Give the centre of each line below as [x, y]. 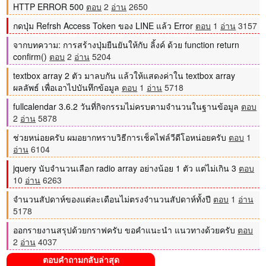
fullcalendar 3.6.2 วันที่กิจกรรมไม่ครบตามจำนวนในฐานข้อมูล [126, 107]
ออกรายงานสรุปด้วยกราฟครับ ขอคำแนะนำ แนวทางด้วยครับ [124, 230]
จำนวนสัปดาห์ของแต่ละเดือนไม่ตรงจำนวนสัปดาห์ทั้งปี [112, 199]
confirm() [30, 57]
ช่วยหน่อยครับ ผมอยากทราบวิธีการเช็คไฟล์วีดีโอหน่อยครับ [120, 137]
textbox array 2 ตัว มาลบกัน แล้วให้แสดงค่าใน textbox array [124, 76]
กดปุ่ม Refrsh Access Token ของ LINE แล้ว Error [103, 26]
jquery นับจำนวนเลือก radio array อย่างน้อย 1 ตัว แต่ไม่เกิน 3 [125, 168]
